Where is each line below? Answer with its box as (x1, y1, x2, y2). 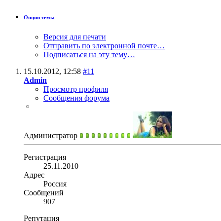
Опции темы (24, 14, 55, 21)
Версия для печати (43, 33, 106, 41)
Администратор (24, 131, 79, 140)
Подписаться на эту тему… (43, 50, 135, 59)
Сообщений (24, 188, 64, 197)
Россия (43, 180, 67, 188)
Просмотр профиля (43, 85, 108, 93)
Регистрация (24, 153, 66, 161)
